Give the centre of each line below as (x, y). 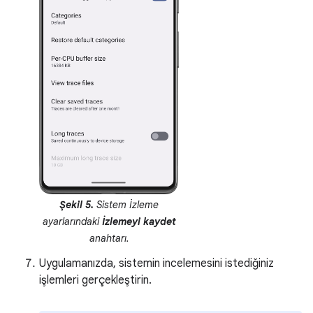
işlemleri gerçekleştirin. (95, 280)
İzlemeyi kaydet (139, 221)
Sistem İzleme (126, 204)
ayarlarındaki (72, 221)
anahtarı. (109, 238)
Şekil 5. (77, 204)
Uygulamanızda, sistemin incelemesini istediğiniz (156, 263)
